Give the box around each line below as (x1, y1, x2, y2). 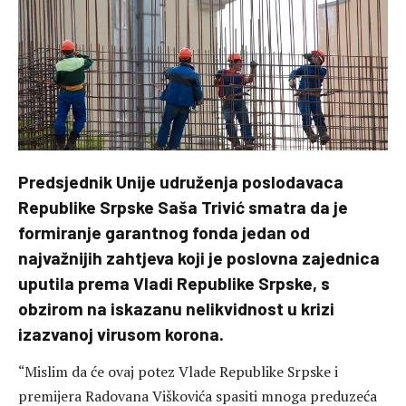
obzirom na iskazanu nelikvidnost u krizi (18, 298, 334, 319)
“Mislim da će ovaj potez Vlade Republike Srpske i (18, 362, 338, 382)
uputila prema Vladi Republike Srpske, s (18, 273, 330, 294)
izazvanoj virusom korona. (18, 324, 224, 344)
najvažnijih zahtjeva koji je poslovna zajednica (18, 247, 380, 268)
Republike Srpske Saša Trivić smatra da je (18, 197, 348, 217)
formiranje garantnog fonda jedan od (18, 222, 310, 243)
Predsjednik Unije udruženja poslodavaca (18, 171, 343, 192)
